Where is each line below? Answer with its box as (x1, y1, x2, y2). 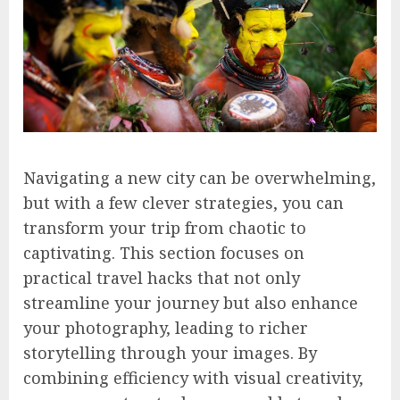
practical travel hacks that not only (23, 267, 300, 289)
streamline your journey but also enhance (23, 292, 358, 314)
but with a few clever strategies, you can (23, 192, 344, 214)
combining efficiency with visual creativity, (23, 367, 363, 389)
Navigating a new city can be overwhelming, (23, 167, 376, 189)
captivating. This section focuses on (23, 242, 304, 264)
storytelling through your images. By (23, 342, 317, 364)
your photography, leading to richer (23, 317, 308, 339)
